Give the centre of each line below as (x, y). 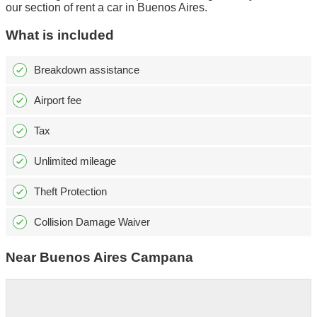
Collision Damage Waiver (92, 222)
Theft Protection (70, 192)
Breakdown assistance (87, 70)
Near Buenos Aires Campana (99, 258)
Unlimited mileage (75, 161)
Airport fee (58, 100)
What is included (60, 35)
